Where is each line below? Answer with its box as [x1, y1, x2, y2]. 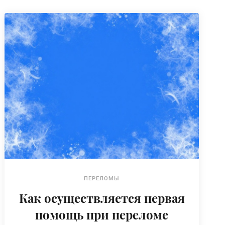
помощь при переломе [35, 206, 169, 222]
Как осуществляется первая [19, 189, 185, 206]
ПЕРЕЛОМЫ [84, 175, 120, 182]
